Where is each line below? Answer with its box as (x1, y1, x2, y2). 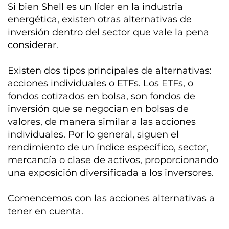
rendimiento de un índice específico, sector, (8, 141, 209, 153)
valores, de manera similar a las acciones (8, 116, 196, 127)
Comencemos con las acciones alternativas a (8, 192, 215, 204)
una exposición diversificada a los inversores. (8, 167, 214, 178)
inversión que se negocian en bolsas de (8, 103, 189, 114)
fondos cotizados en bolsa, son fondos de (8, 90, 196, 102)
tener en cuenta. (8, 205, 84, 217)
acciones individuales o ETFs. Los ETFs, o (8, 77, 194, 89)
